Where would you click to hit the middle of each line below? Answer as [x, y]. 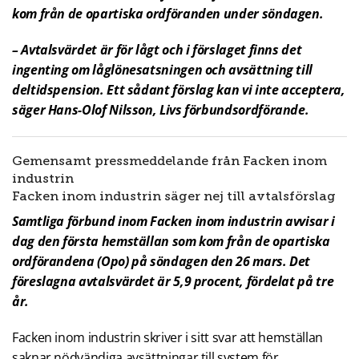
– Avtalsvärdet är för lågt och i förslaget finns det [157, 50]
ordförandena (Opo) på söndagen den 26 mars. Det [161, 262]
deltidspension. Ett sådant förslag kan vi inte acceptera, [179, 90]
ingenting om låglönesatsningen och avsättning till [163, 70]
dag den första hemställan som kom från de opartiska [171, 242]
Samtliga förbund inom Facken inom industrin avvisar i [173, 222]
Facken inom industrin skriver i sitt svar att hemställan [167, 338]
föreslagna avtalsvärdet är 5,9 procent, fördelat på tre [173, 282]
